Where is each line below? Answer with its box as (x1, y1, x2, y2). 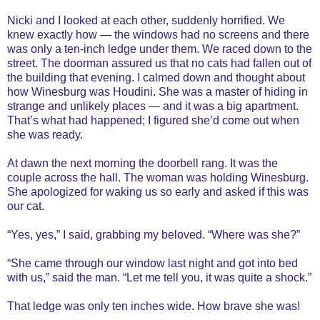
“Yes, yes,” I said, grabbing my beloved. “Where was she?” (7, 228, 300, 241)
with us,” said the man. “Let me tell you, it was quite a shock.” (7, 271, 311, 284)
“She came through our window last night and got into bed (7, 256, 298, 269)
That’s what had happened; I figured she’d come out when (7, 114, 299, 126)
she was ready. (7, 128, 83, 141)
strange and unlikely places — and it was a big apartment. (7, 99, 299, 112)
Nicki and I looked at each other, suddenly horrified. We (7, 14, 285, 26)
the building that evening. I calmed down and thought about (7, 71, 305, 84)
